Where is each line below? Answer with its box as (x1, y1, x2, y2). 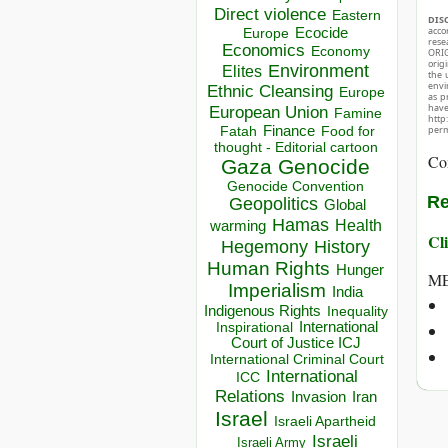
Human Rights (207, 258, 330, 280)
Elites (222, 62, 262, 81)
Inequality (326, 304, 388, 320)
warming (209, 218, 266, 235)
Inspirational (216, 319, 293, 336)
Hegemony (221, 236, 308, 258)
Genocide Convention (227, 179, 364, 195)
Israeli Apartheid (274, 413, 376, 430)
